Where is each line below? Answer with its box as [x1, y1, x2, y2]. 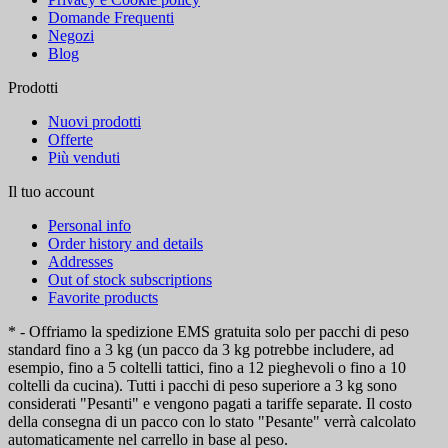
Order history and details [48, 235, 203, 253]
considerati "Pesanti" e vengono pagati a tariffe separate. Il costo [8, 395, 412, 413]
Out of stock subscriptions [48, 271, 212, 289]
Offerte [48, 131, 93, 149]
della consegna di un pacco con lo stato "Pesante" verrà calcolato [8, 413, 416, 431]
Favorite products [48, 289, 158, 307]
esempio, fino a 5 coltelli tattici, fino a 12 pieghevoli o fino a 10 [8, 359, 406, 377]
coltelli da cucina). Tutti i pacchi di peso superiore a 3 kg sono [8, 377, 397, 395]
